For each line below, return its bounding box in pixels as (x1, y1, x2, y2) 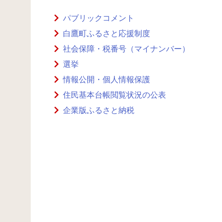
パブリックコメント (63, 14, 135, 22)
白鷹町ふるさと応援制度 (63, 29, 151, 38)
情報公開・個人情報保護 (63, 75, 151, 84)
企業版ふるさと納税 (63, 106, 135, 114)
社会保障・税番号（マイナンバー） (63, 45, 190, 53)
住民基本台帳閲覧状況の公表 (63, 91, 166, 99)
